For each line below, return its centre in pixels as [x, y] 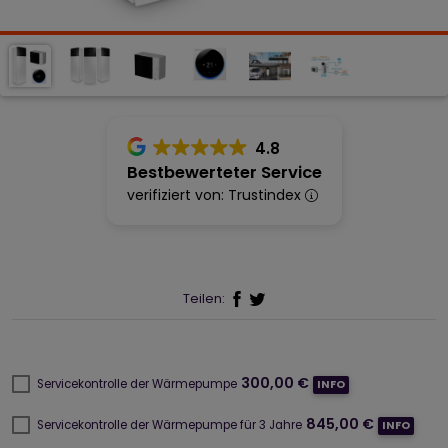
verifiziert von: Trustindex [215, 195]
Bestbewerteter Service [224, 172]
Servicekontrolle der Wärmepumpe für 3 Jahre [169, 424]
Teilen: [204, 299]
